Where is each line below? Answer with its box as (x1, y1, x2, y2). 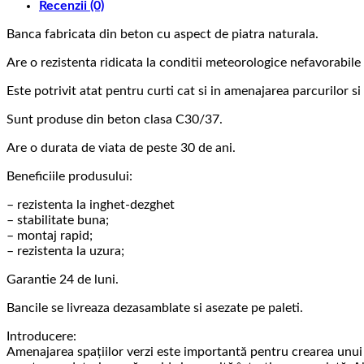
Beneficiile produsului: (6, 170, 132, 184)
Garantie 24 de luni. (6, 273, 119, 287)
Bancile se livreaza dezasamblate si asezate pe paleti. (6, 301, 303, 315)
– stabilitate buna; (6, 214, 109, 227)
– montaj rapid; (6, 229, 93, 243)
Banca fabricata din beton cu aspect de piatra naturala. (6, 28, 318, 41)
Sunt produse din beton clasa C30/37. (6, 113, 223, 127)
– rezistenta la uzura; (6, 245, 124, 258)
